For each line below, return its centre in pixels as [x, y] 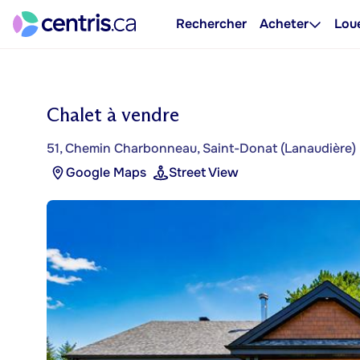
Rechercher [211, 24]
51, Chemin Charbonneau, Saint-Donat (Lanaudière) [201, 148]
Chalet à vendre [113, 115]
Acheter [284, 24]
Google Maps [106, 172]
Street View [204, 172]
